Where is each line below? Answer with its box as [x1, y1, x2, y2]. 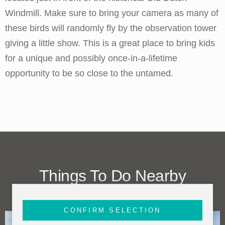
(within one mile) [71, 190, 154, 202]
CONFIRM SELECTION [64, 206, 161, 214]
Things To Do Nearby [39, 166, 186, 185]
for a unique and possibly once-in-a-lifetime [5, 53, 177, 63]
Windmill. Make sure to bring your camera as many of [5, 8, 218, 18]
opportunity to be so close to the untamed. [5, 68, 173, 78]
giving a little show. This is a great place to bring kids [5, 38, 215, 48]
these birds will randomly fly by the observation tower [5, 23, 216, 33]
